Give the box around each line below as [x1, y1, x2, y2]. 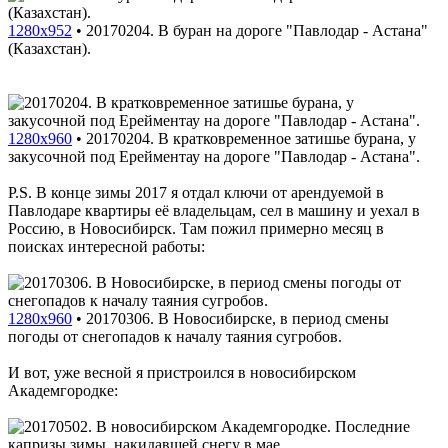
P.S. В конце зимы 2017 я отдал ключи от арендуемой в [8, 183, 384, 201]
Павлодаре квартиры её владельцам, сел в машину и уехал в [8, 201, 420, 219]
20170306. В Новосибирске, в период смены [86, 309, 389, 327]
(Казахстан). [8, 39, 91, 57]
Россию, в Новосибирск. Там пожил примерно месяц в [8, 219, 384, 237]
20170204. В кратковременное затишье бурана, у [86, 129, 416, 147]
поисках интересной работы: [8, 237, 205, 255]
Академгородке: [8, 381, 118, 399]
